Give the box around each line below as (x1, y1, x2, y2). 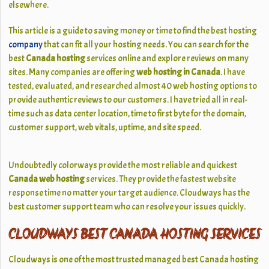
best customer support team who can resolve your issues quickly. (8, 201, 246, 213)
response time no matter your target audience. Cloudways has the (8, 187, 250, 199)
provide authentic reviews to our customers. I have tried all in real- (8, 94, 248, 106)
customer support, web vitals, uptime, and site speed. (8, 122, 202, 133)
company (8, 39, 43, 50)
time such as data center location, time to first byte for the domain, (8, 108, 247, 119)
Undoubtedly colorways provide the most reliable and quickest (8, 160, 238, 171)
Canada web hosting (8, 174, 85, 185)
